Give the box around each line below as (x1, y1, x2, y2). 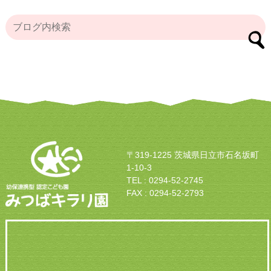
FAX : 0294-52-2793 (126, 188, 204, 198)
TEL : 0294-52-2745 (126, 175, 203, 185)
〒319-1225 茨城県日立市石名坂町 (126, 149, 259, 160)
